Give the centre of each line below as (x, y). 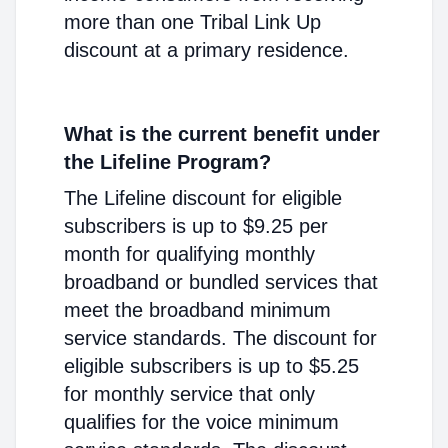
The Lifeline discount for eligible (203, 198)
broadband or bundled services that (221, 282)
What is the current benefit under (222, 134)
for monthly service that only (189, 394)
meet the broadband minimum (197, 310)
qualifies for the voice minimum (201, 422)
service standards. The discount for (220, 338)
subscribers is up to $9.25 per (196, 226)
